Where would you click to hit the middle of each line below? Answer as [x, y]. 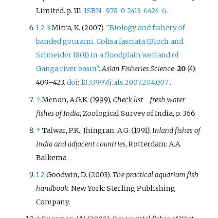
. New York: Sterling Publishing [122, 188]
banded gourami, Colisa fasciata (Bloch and [110, 42]
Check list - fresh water [149, 100]
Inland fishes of [177, 130]
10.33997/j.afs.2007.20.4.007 [125, 82]
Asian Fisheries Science [138, 69]
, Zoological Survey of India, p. [131, 113]
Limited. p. [54, 11]
